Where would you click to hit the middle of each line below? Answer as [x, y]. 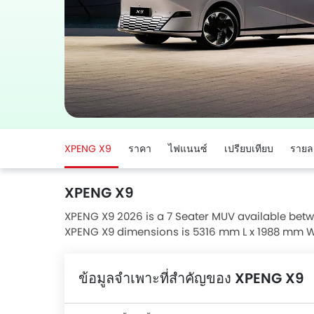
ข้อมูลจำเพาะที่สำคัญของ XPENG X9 [191, 278]
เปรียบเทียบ [249, 149]
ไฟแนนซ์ [188, 149]
